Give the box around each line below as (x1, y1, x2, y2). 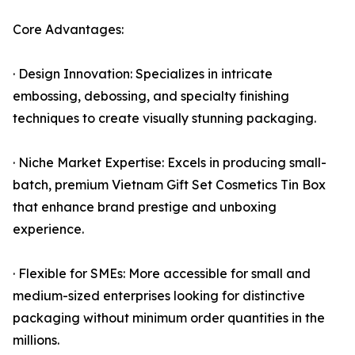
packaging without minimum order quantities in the (13, 310, 325, 326)
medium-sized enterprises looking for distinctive (13, 288, 305, 304)
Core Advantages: (13, 21, 124, 38)
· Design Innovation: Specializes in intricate (13, 66, 273, 82)
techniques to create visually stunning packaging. (13, 110, 316, 127)
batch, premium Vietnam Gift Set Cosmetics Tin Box (13, 177, 326, 193)
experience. (13, 221, 84, 238)
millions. (13, 332, 59, 349)
